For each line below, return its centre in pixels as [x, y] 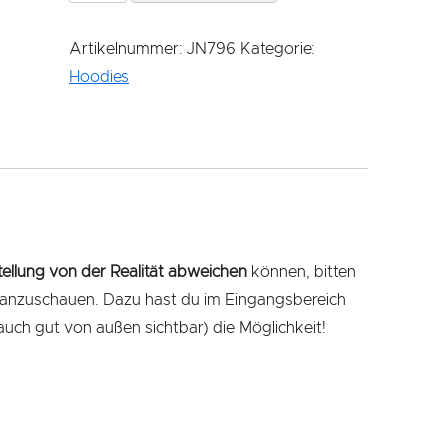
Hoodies [99, 77]
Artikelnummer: [127, 49]
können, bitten [301, 271]
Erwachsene [112, 42]
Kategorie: [277, 49]
